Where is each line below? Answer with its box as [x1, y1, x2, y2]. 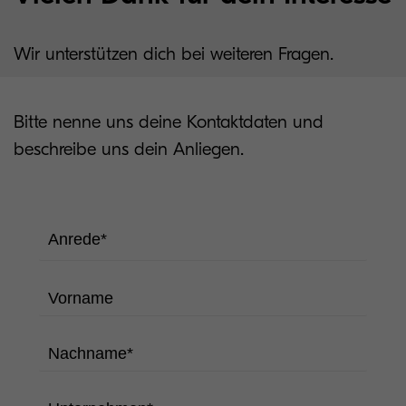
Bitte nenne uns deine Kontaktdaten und [14, 111, 324, 132]
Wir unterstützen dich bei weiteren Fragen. [14, 43, 333, 64]
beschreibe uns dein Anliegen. [14, 139, 244, 159]
